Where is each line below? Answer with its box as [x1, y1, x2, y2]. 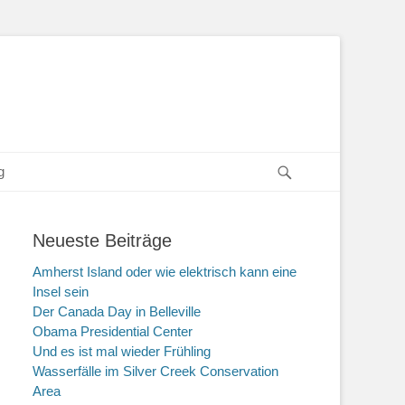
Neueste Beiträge [33, 231, 172, 250]
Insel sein [33, 284, 89, 299]
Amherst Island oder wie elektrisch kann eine [33, 264, 297, 279]
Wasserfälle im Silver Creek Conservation [33, 363, 278, 379]
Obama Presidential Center [33, 324, 193, 339]
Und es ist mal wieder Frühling [33, 344, 211, 359]
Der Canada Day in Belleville [33, 304, 201, 319]
